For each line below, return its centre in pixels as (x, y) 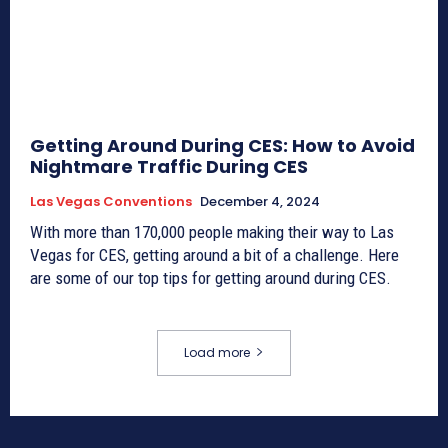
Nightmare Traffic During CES (169, 166)
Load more (217, 352)
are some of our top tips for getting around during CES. (210, 277)
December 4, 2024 (260, 201)
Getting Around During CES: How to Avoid (222, 145)
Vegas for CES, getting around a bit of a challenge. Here (214, 254)
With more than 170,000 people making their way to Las (212, 231)
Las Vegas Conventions (111, 201)
